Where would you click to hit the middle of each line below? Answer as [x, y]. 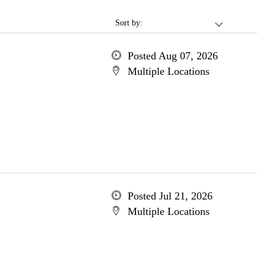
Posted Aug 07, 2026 [172, 56]
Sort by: [129, 23]
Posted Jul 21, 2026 [170, 196]
